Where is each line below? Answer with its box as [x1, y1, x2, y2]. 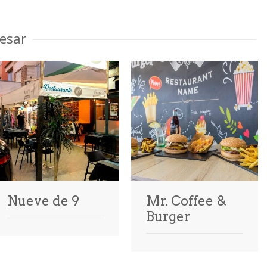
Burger [146, 209, 190, 225]
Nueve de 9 [7, 193, 79, 209]
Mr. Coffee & [146, 193, 226, 209]
